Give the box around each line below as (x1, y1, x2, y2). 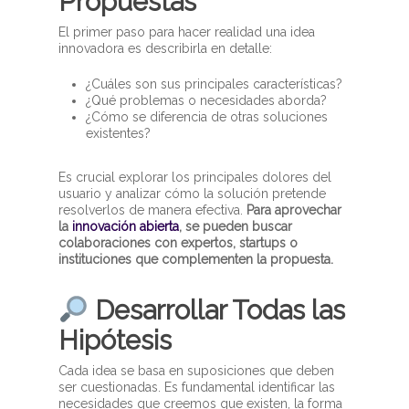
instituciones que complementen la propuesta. (58, 252, 334, 267)
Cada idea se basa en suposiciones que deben (58, 362, 335, 378)
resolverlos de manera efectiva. (58, 203, 247, 218)
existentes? (86, 126, 152, 142)
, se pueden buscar (179, 219, 293, 235)
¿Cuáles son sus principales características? (86, 77, 343, 92)
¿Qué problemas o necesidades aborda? (86, 93, 328, 109)
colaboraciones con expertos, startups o (58, 236, 299, 251)
